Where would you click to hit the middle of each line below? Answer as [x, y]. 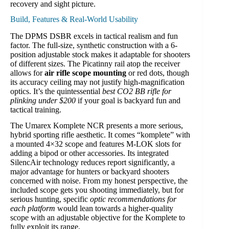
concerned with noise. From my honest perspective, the [99, 180]
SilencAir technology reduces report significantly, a [93, 162]
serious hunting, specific [50, 199]
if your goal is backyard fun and [128, 101]
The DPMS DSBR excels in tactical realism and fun [94, 36]
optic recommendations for [133, 199]
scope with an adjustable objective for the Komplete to [98, 217]
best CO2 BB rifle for [137, 91]
